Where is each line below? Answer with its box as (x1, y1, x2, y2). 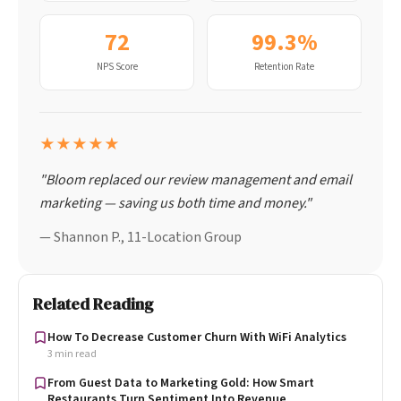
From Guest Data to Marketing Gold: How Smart (47, 373, 314, 392)
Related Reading (33, 292, 153, 315)
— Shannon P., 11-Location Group (39, 226, 242, 247)
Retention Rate (254, 59, 314, 73)
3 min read (47, 346, 97, 362)
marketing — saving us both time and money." (39, 192, 311, 213)
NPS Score (96, 59, 138, 73)
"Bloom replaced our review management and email (39, 169, 352, 190)
